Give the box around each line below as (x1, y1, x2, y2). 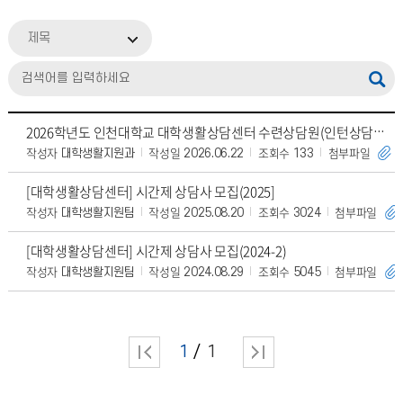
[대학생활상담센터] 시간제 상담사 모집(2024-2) (25, 241, 287, 261)
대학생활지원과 (58, 147, 135, 160)
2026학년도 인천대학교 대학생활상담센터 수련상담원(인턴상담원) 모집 (373, 125, 386, 141)
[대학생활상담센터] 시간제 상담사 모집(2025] (25, 182, 275, 201)
